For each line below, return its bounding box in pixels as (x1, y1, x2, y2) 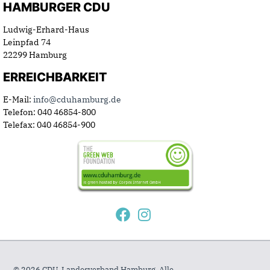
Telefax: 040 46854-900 (3, 119, 95, 130)
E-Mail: (3, 93, 33, 105)
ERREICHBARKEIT (3, 69, 107, 84)
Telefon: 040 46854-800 (3, 106, 96, 118)
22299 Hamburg (3, 49, 67, 60)
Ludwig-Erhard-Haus (3, 24, 89, 35)
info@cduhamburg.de (33, 93, 121, 105)
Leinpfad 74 (3, 36, 51, 48)
